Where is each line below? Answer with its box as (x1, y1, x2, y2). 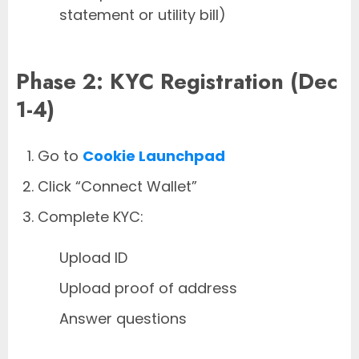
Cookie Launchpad (83, 146, 225, 167)
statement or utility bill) (59, 5, 226, 26)
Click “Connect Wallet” (38, 176, 197, 197)
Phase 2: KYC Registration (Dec (16, 65, 337, 97)
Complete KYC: (38, 207, 143, 228)
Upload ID (59, 248, 127, 268)
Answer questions (59, 309, 187, 329)
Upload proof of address (59, 278, 237, 299)
